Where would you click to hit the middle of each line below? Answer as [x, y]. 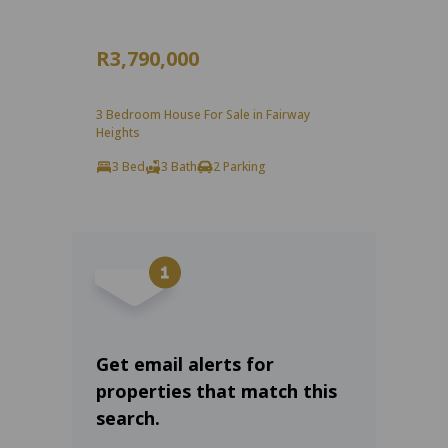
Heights [118, 133]
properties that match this [216, 391]
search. [128, 418]
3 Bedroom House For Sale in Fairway [203, 115]
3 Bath [179, 167]
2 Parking [239, 167]
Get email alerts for [185, 364]
